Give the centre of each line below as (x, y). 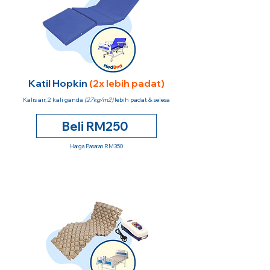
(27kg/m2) (99, 100)
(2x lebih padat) (127, 83)
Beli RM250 (95, 126)
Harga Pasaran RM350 (96, 146)
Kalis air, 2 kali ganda (54, 100)
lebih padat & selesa (142, 100)
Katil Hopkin (59, 83)
